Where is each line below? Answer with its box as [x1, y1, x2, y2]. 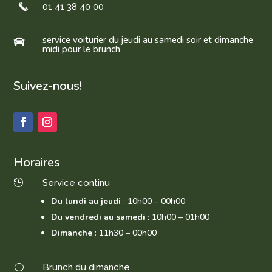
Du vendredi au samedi [50, 211, 148, 223]
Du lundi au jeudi [50, 195, 123, 208]
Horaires [13, 154, 61, 171]
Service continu [42, 177, 110, 189]
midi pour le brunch [42, 43, 120, 56]
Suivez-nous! [13, 78, 83, 95]
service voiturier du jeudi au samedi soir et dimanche [42, 34, 253, 47]
